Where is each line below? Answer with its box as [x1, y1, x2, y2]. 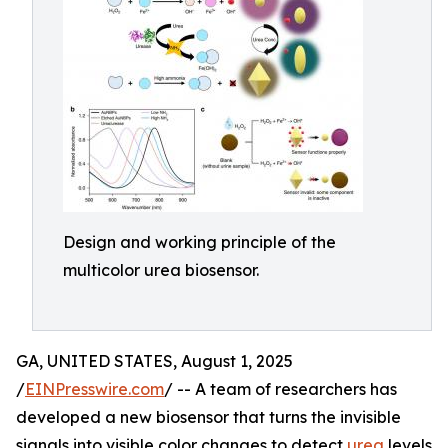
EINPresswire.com [25, 379, 164, 399]
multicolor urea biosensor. [63, 260, 259, 280]
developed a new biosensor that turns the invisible [16, 407, 401, 427]
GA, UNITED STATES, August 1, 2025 [16, 351, 293, 371]
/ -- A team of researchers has [164, 379, 397, 399]
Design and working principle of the [63, 232, 336, 252]
